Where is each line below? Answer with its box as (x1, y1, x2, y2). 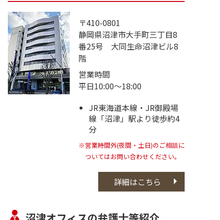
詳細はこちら (114, 176, 161, 188)
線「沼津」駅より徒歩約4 (88, 112, 180, 125)
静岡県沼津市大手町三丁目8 (79, 28, 177, 40)
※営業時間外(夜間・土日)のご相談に (79, 140, 185, 150)
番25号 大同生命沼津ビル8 (79, 40, 178, 52)
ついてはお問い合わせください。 (84, 151, 181, 161)
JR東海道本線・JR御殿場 (88, 102, 178, 114)
